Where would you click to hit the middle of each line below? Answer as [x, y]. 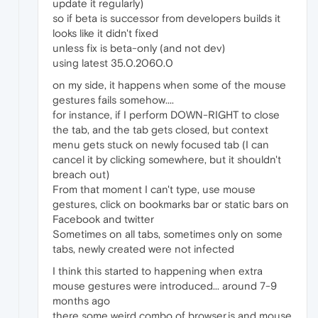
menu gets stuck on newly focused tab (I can [161, 144]
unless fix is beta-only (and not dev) [139, 48]
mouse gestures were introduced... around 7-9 [165, 285]
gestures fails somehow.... [113, 99]
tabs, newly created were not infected [143, 248]
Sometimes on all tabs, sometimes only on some [168, 234]
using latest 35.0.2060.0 [113, 62]
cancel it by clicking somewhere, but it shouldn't [167, 159]
